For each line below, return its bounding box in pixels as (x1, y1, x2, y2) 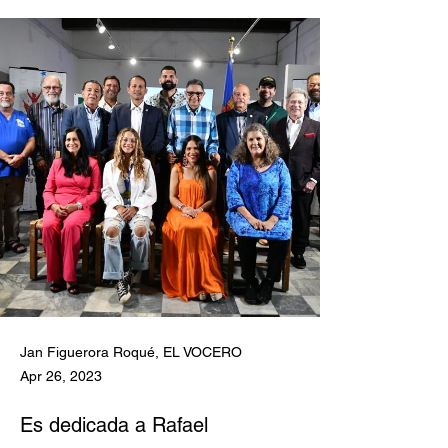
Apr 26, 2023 (20, 368, 102, 384)
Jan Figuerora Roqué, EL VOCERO (20, 344, 242, 360)
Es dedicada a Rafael (20, 413, 208, 437)
